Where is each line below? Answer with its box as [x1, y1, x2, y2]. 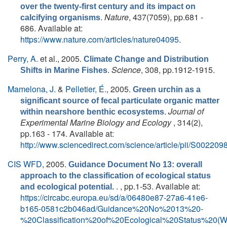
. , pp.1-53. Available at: [116, 180, 200, 192]
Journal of [168, 105, 204, 117]
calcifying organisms [20, 13, 100, 22]
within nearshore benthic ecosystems [20, 107, 164, 116]
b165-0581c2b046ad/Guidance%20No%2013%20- [20, 203, 203, 214]
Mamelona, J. [8, 83, 56, 95]
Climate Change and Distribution [84, 55, 209, 63]
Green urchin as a [133, 85, 201, 94]
